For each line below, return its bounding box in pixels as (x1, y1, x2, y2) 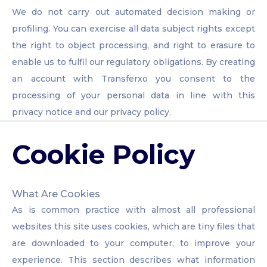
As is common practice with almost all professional (12, 204, 255, 216)
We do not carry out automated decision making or (12, 7, 255, 18)
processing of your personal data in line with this (12, 90, 255, 101)
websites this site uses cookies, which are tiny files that (12, 221, 255, 232)
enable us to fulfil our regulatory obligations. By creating (12, 57, 255, 68)
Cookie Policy (12, 138, 195, 171)
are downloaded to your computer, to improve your (12, 238, 255, 249)
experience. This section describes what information (12, 254, 255, 266)
